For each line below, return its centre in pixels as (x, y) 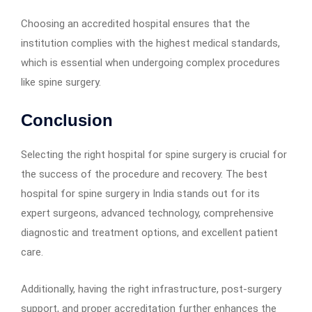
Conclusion (67, 120)
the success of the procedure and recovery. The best (144, 174)
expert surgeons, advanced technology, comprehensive (147, 213)
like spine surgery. (61, 82)
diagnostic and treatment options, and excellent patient (149, 232)
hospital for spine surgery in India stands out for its (140, 193)
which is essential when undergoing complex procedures (150, 62)
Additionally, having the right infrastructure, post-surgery (151, 289)
